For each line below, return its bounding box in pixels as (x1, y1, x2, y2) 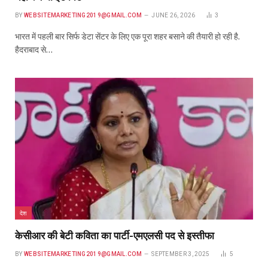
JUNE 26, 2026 (151, 11, 196, 19)
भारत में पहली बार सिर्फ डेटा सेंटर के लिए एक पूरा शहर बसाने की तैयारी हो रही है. (15, 31, 240, 41)
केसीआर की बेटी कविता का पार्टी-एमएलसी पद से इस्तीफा (15, 229, 214, 242)
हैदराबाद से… (15, 44, 53, 54)
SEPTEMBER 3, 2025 (151, 250, 210, 257)
